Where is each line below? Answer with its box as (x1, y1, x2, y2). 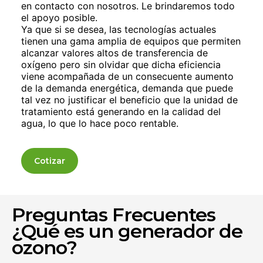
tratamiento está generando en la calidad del (21, 106, 221, 117)
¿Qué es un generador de (12, 220, 242, 242)
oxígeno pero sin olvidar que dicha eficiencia (21, 59, 221, 70)
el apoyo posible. (21, 12, 97, 23)
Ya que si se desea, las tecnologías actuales (21, 23, 216, 35)
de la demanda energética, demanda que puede (21, 82, 233, 94)
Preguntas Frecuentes (12, 203, 215, 226)
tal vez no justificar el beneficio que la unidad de (21, 94, 238, 106)
